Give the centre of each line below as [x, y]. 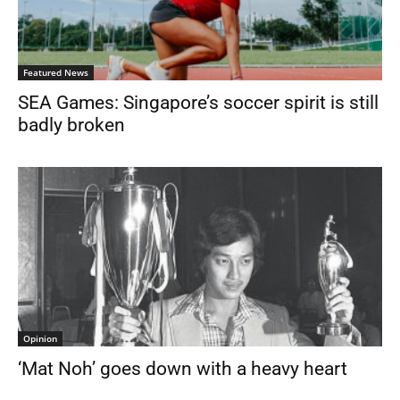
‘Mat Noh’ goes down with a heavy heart [183, 369]
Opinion [40, 339]
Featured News [56, 72]
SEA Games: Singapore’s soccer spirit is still [198, 102]
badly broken [71, 125]
